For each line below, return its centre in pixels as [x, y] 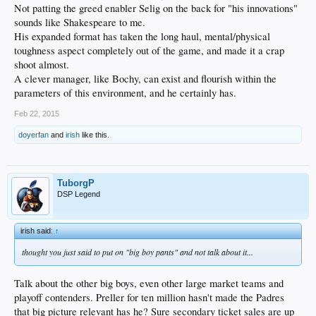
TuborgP [76, 183]
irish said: [38, 230]
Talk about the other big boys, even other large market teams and [149, 283]
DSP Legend [79, 194]
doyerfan [34, 134]
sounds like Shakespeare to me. [80, 22]
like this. [95, 134]
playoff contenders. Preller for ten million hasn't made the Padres [149, 297]
